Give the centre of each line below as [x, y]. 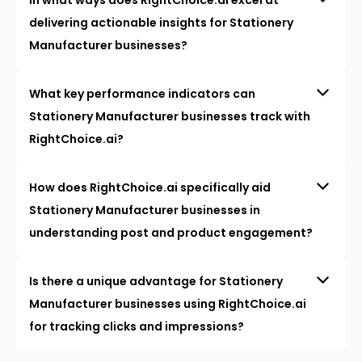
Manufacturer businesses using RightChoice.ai [168, 303]
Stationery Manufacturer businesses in [145, 210]
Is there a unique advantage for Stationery [156, 281]
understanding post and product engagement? [171, 232]
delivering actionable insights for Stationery [161, 22]
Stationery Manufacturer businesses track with [170, 116]
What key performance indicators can [142, 93]
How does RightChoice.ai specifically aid [150, 187]
